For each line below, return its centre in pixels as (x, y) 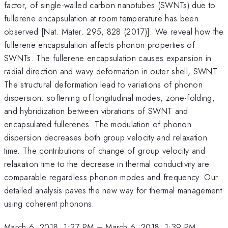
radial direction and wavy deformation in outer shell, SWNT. (112, 71)
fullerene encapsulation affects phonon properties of (100, 45)
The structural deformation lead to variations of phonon (104, 84)
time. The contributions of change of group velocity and (105, 150)
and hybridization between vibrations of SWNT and (96, 111)
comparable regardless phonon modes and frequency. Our (111, 177)
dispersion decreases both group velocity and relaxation (106, 137)
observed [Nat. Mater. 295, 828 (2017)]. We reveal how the (114, 31)
